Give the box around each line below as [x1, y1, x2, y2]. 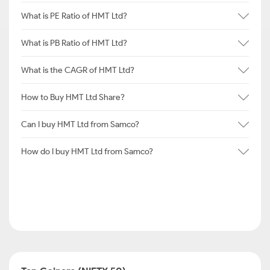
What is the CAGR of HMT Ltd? [21, 64, 134, 75]
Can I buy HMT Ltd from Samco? [21, 119, 139, 130]
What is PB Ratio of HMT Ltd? [21, 37, 127, 48]
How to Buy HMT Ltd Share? [21, 92, 125, 102]
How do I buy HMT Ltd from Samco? [21, 146, 153, 157]
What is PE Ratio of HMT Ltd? [21, 10, 127, 21]
